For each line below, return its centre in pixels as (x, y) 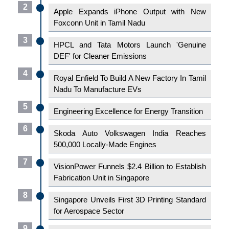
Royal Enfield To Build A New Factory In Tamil (130, 78)
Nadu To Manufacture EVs (98, 89)
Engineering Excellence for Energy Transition (129, 111)
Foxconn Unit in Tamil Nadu (100, 23)
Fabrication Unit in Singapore (102, 178)
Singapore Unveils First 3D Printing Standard (130, 200)
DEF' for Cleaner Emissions (100, 56)
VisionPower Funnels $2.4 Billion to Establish (130, 167)
